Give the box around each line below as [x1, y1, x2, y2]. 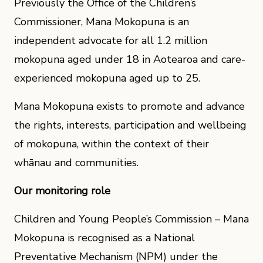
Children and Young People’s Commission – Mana [14, 212, 249, 226]
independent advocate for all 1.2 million [14, 33, 207, 48]
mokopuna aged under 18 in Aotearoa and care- [14, 52, 245, 66]
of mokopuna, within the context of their [14, 137, 209, 151]
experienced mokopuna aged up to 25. [14, 71, 200, 85]
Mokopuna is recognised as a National [14, 231, 195, 245]
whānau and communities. [14, 156, 139, 170]
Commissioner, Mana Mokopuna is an [14, 15, 189, 29]
